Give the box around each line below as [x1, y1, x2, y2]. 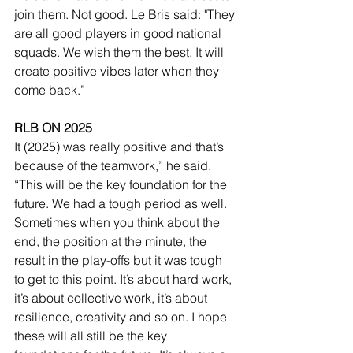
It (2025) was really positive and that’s [14, 139, 227, 155]
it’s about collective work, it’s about [14, 290, 210, 307]
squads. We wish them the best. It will [14, 44, 227, 61]
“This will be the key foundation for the [14, 176, 230, 193]
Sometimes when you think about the [14, 214, 223, 231]
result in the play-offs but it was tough [14, 252, 225, 269]
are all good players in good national [14, 25, 225, 42]
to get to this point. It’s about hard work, [14, 271, 235, 288]
